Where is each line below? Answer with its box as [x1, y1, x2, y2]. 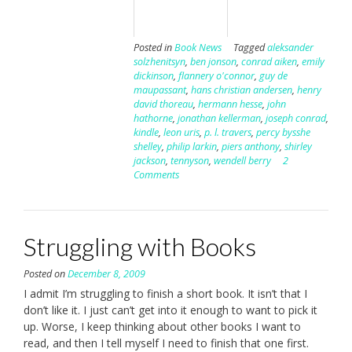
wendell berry [213, 154, 271, 168]
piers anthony [221, 140, 280, 154]
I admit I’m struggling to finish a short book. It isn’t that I [24, 286, 307, 302]
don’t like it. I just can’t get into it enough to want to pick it [24, 302, 317, 318]
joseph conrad [265, 112, 326, 126]
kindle [133, 126, 159, 140]
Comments [133, 168, 179, 182]
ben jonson [189, 55, 236, 69]
